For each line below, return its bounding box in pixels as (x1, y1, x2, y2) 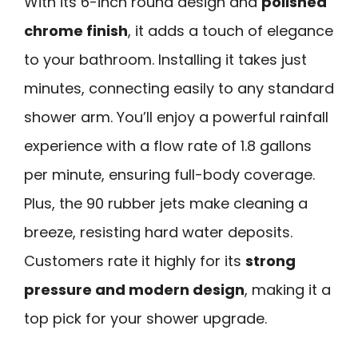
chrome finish (24, 21, 128, 42)
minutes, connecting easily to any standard (24, 78, 334, 99)
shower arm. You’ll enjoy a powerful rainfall (24, 107, 328, 128)
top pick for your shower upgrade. (24, 308, 267, 329)
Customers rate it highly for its (24, 251, 245, 272)
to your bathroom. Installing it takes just (24, 50, 307, 70)
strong (245, 251, 296, 272)
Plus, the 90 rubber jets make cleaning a (24, 193, 308, 214)
